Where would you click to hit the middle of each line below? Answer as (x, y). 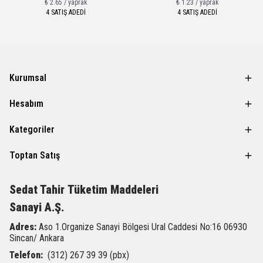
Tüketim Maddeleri (113, 190)
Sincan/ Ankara (37, 238)
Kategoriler (32, 129)
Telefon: (26, 255)
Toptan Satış (35, 155)
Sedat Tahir (38, 190)
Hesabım (26, 104)
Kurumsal (28, 78)
